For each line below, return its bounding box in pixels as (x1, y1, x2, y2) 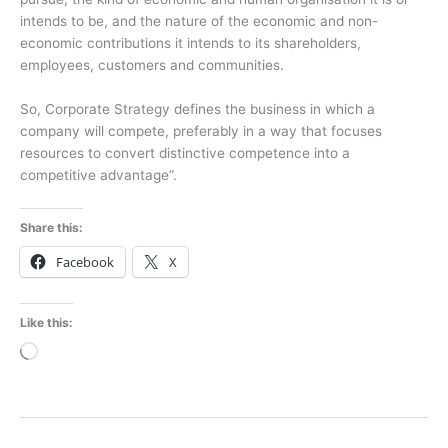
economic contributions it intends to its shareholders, (20, 35, 361, 52)
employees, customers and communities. (20, 57, 284, 74)
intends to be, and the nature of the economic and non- (20, 13, 378, 30)
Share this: (20, 220, 83, 236)
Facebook (56, 253, 114, 272)
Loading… (37, 343, 99, 360)
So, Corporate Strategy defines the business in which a (20, 101, 375, 118)
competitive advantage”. (20, 167, 177, 184)
